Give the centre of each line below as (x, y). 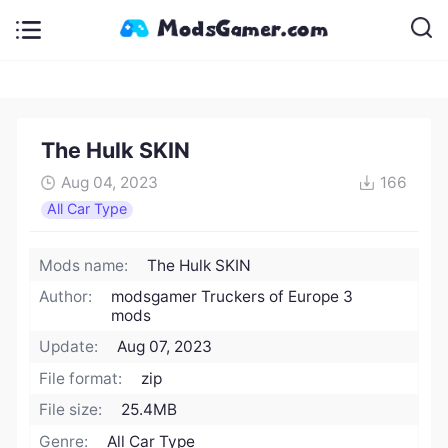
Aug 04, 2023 (109, 183)
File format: (81, 378)
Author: (66, 297)
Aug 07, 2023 (165, 347)
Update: (69, 347)
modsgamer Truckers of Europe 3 (232, 297)
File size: (71, 410)
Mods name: (84, 265)
